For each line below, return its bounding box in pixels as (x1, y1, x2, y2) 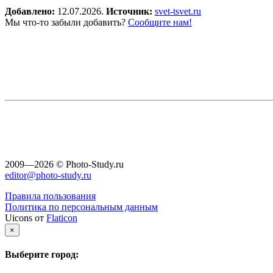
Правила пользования (5, 190, 96, 201)
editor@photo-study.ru (5, 169, 91, 180)
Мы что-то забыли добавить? (5, 16, 128, 27)
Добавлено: (5, 5, 57, 16)
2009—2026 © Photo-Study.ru (5, 158, 124, 169)
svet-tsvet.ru (155, 5, 201, 16)
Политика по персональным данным (5, 201, 158, 212)
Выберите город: (5, 249, 79, 260)
